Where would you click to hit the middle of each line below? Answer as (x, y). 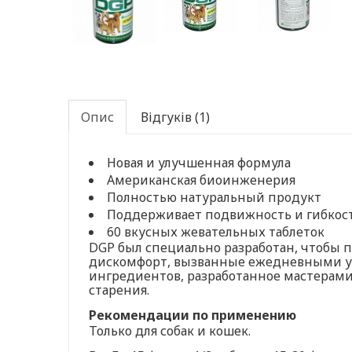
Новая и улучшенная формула (199, 162)
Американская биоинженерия (201, 180)
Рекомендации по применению (192, 315)
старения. (119, 290)
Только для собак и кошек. (170, 330)
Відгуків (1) (175, 117)
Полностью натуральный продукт (214, 197)
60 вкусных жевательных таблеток (216, 231)
